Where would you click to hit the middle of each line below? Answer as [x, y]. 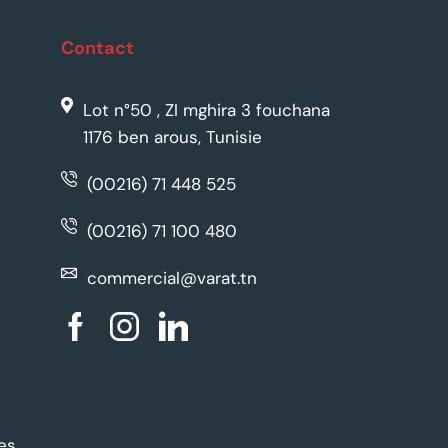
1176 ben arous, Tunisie [172, 137]
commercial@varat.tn [171, 278]
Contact [97, 48]
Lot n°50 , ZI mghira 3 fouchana [206, 110]
